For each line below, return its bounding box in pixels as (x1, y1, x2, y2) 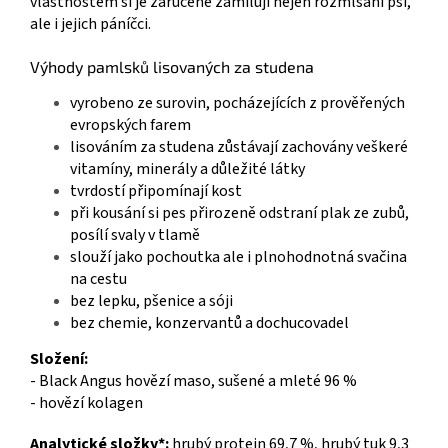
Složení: (30, 348, 88, 371)
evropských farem (70, 114, 191, 137)
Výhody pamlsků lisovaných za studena (30, 56, 314, 76)
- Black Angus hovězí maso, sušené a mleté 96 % (30, 370, 357, 393)
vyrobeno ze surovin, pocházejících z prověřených (70, 92, 405, 115)
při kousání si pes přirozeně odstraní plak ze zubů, (70, 202, 409, 225)
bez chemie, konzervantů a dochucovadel (70, 312, 349, 335)
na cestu (70, 268, 127, 291)
